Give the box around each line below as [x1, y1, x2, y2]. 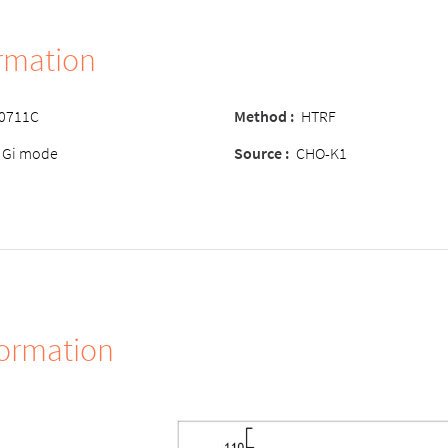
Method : [234, 106, 294, 126]
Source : [234, 143, 289, 163]
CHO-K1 [296, 143, 347, 163]
